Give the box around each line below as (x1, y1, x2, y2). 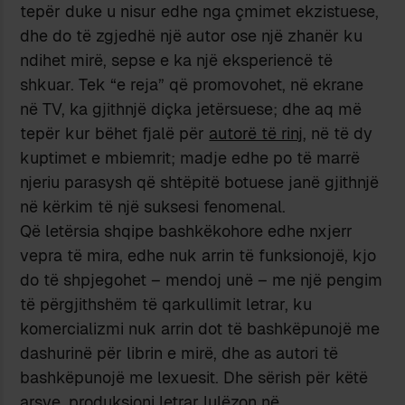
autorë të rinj (209, 122, 304, 144)
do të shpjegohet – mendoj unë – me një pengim (20, 268, 383, 290)
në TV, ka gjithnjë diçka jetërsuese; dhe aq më (20, 98, 363, 119)
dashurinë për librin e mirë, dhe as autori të (20, 342, 339, 363)
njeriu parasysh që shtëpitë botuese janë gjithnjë (20, 171, 380, 193)
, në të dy (303, 122, 373, 144)
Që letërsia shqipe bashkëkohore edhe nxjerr (20, 220, 353, 241)
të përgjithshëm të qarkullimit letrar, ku (20, 293, 313, 315)
